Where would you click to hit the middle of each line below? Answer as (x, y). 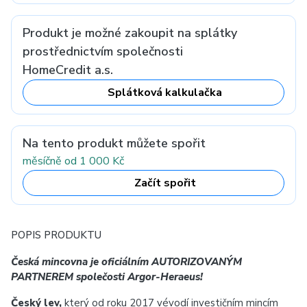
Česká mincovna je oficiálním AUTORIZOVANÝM (126, 262)
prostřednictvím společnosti (103, 51)
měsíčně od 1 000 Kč (73, 161)
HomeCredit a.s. (68, 70)
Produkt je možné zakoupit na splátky (130, 33)
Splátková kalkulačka (165, 93)
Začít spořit (165, 183)
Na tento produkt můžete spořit (114, 143)
